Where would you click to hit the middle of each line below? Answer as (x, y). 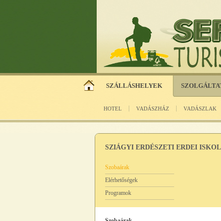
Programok (118, 193)
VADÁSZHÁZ (153, 109)
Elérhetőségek (121, 180)
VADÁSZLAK (200, 109)
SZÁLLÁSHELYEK (134, 86)
